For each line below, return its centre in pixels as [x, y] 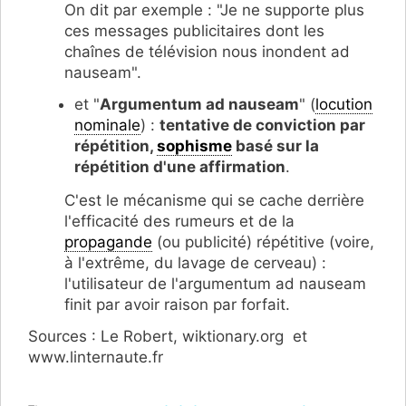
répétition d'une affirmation [180, 167]
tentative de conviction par [262, 126]
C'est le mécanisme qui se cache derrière [214, 200]
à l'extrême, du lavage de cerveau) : [195, 262]
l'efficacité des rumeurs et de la [179, 221]
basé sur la [275, 146]
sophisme [194, 146]
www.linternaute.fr [96, 357]
